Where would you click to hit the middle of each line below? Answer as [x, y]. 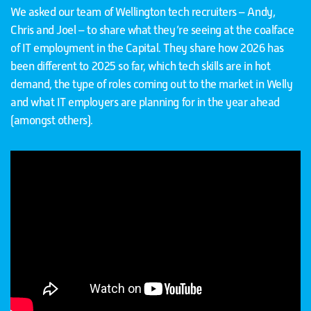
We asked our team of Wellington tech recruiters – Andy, [143, 12]
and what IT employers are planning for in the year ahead [145, 102]
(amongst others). [52, 120]
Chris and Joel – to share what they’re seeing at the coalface [152, 30]
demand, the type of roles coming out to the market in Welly [152, 84]
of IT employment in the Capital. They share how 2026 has [147, 48]
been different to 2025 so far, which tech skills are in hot [141, 66]
